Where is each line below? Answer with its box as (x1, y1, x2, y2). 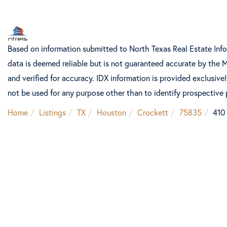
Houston (97, 106, 126, 118)
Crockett (137, 106, 168, 118)
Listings (39, 106, 66, 118)
